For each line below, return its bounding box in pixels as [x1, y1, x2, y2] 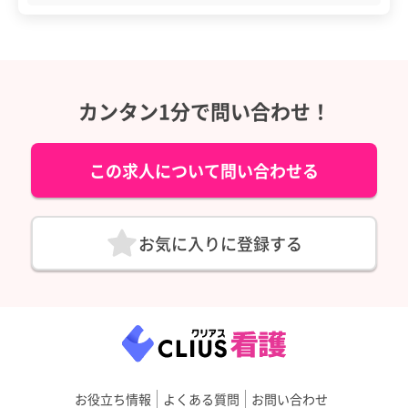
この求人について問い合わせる [89, 158, 319, 183]
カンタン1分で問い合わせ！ [77, 96, 331, 126]
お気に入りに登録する [138, 231, 302, 256]
